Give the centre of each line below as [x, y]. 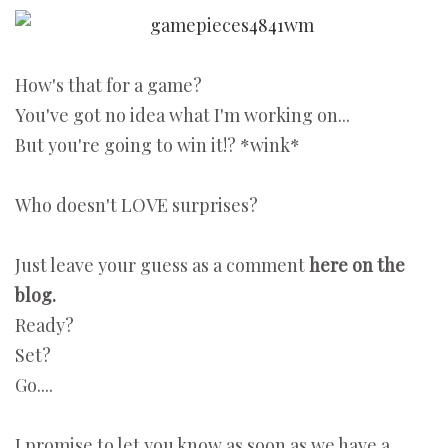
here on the [357, 265]
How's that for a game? [108, 85]
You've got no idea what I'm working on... [182, 115]
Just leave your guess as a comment [162, 265]
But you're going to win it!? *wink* [157, 145]
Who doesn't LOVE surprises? [136, 205]
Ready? [44, 325]
